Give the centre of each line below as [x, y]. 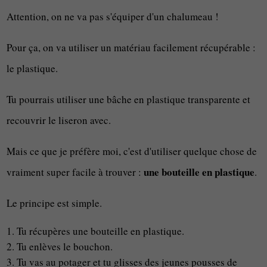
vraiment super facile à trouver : [75, 172]
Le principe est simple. [55, 203]
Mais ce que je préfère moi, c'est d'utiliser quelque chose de [132, 151]
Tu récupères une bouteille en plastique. [101, 231]
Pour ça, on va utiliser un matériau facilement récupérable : [131, 47]
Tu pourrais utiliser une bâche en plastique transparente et [129, 99]
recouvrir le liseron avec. [59, 120]
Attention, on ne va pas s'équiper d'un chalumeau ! [113, 16]
